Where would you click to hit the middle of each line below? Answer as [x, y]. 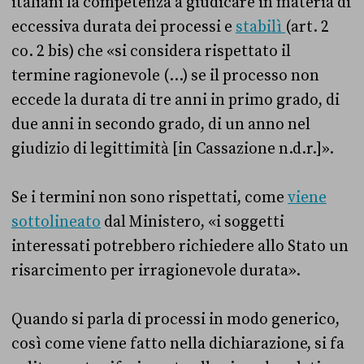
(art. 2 [307, 26]
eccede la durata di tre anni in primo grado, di [175, 100]
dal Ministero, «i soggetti [193, 221]
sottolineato [56, 221]
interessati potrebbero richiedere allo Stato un [180, 246]
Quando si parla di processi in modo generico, [175, 319]
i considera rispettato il [206, 51]
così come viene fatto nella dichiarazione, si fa [178, 343]
